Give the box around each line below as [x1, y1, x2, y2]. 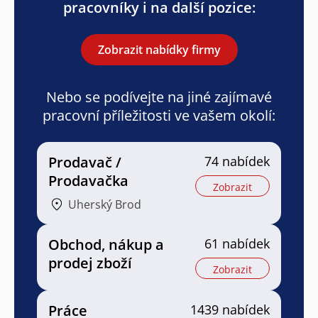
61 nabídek [204, 234, 270, 252]
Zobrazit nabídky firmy [97, 41, 221, 57]
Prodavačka [48, 170, 128, 190]
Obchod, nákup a [48, 234, 164, 254]
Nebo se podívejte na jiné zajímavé [46, 87, 272, 106]
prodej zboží [48, 253, 132, 273]
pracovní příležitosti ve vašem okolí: [43, 105, 275, 125]
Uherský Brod [68, 196, 141, 212]
